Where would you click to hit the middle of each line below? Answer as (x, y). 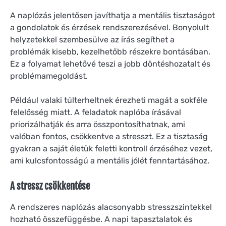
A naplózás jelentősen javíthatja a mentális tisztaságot (112, 16)
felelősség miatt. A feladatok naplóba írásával (96, 112)
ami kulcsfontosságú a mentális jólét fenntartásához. (110, 161)
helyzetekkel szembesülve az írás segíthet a (92, 40)
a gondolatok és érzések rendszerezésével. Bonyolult (109, 28)
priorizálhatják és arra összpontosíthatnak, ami (98, 125)
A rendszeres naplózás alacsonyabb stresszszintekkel (111, 207)
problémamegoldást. (49, 76)
